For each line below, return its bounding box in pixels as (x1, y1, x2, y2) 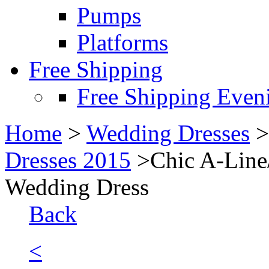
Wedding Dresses (86, 120, 250, 146)
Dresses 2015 (5, 147, 131, 173)
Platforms (77, 29, 168, 55)
